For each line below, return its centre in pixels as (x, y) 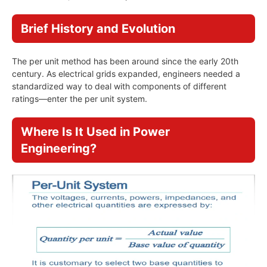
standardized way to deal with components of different (119, 86)
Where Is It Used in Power (95, 132)
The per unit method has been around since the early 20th (125, 61)
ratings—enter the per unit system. (80, 99)
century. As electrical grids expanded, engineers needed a (126, 74)
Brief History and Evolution (98, 29)
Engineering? (59, 148)
